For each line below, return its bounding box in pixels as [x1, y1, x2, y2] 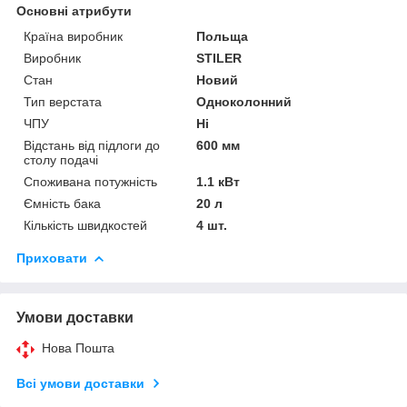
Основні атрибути [16, 3, 132, 18]
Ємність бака [24, 195, 101, 211]
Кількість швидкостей [24, 217, 147, 233]
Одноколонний [196, 94, 293, 109]
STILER [196, 50, 243, 65]
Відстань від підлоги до [24, 137, 160, 153]
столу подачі [24, 152, 98, 167]
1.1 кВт [196, 174, 241, 189]
